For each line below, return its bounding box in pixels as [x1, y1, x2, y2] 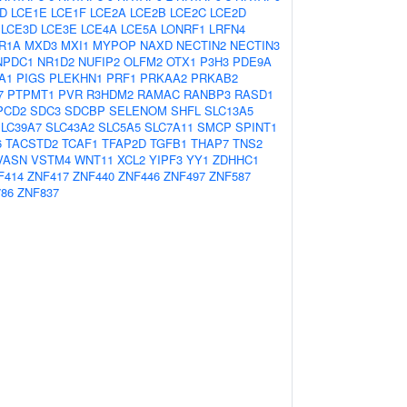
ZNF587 [209, 167, 251, 184]
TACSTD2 [5, 134, 58, 152]
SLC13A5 [204, 102, 253, 119]
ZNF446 [118, 167, 160, 184]
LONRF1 [161, 20, 205, 37]
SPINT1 [235, 118, 277, 135]
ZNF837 [17, 184, 59, 201]
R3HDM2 [86, 85, 134, 103]
